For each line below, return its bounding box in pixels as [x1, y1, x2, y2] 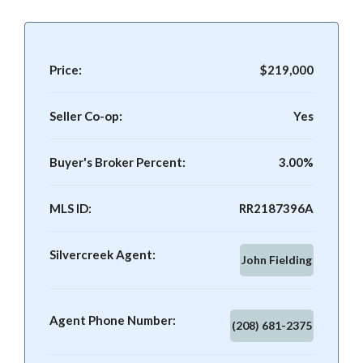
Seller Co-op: [49, 109, 122, 123]
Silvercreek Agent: [49, 247, 156, 262]
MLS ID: [49, 201, 92, 216]
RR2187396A [239, 201, 314, 216]
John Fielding [241, 253, 312, 267]
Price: [49, 62, 82, 77]
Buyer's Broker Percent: [49, 155, 186, 169]
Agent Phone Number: [49, 313, 176, 327]
